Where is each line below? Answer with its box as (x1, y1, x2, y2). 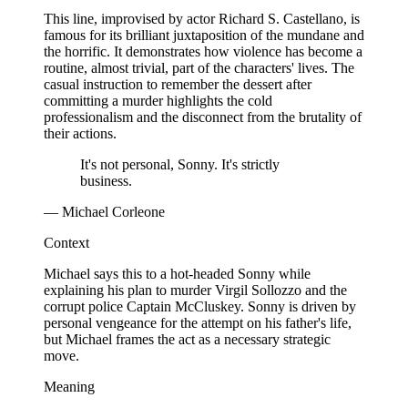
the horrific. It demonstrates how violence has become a (44, 43, 362, 59)
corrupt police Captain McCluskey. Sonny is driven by (44, 298, 356, 314)
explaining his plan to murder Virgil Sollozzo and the (44, 281, 347, 298)
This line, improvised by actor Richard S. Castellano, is (44, 10, 360, 26)
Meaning (44, 378, 95, 394)
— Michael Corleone (44, 203, 165, 219)
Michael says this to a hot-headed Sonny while (44, 265, 311, 281)
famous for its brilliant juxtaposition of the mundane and (44, 26, 364, 43)
